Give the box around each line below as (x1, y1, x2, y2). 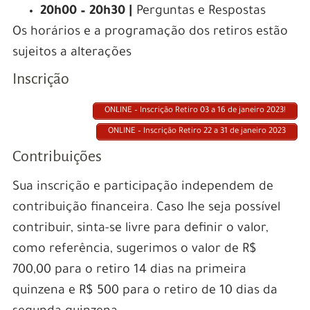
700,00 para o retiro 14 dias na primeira (12, 264, 246, 278)
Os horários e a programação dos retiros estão (12, 26, 288, 40)
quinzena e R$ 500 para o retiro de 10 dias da (12, 284, 277, 299)
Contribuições (12, 148, 102, 165)
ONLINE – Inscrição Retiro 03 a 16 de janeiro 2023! (104, 107, 286, 116)
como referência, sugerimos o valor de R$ (12, 243, 257, 257)
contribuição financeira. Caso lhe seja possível (12, 201, 280, 216)
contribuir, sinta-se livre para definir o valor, (12, 222, 268, 237)
